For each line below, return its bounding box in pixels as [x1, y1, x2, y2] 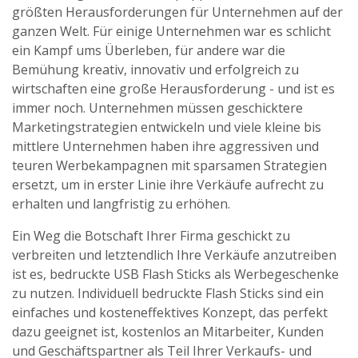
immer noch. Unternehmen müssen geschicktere [12, 99, 303, 117]
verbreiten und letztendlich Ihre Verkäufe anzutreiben [12, 246, 336, 264]
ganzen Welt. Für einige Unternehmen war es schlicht [12, 22, 331, 40]
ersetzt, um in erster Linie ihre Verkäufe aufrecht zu [12, 176, 324, 193]
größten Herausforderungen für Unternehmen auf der [12, 3, 343, 21]
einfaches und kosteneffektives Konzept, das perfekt [12, 304, 328, 321]
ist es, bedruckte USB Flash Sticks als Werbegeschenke [12, 265, 339, 283]
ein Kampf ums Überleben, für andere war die [12, 42, 285, 59]
